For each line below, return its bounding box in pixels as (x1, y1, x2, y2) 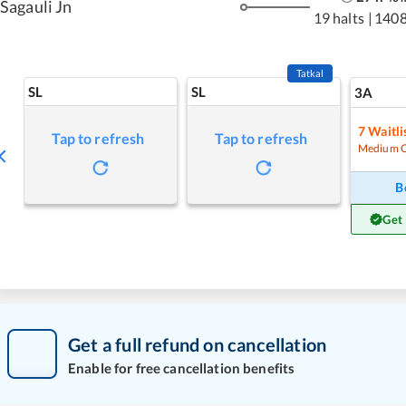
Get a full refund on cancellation (68, 333, 327, 355)
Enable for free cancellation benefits (68, 359, 295, 376)
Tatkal (295, 67, 324, 79)
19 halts (313, 8, 364, 26)
